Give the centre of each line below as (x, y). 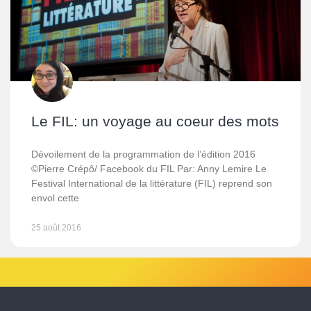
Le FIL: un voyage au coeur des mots (155, 121)
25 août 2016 (56, 228)
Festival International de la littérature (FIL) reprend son (152, 183)
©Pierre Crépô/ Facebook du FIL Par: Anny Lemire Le (149, 169)
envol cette (55, 198)
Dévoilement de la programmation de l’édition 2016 (143, 154)
